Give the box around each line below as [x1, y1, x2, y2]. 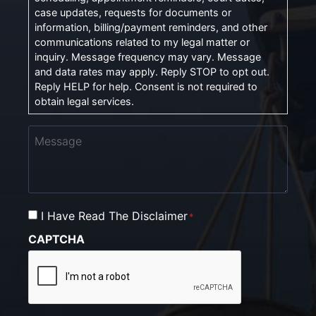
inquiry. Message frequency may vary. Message [35, 51, 261, 63]
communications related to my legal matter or [35, 36, 250, 49]
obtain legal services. [35, 95, 134, 108]
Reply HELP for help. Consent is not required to [35, 80, 257, 93]
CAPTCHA [28, 231, 85, 246]
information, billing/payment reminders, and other [35, 21, 267, 34]
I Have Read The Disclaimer [41, 209, 188, 224]
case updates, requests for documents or [35, 6, 231, 19]
